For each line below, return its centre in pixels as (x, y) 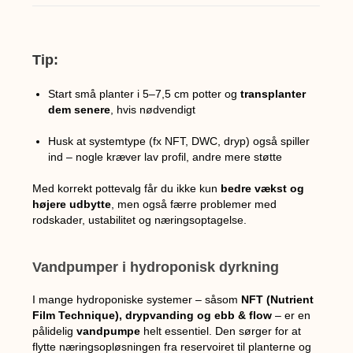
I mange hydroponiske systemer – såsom (137, 300)
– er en (292, 316)
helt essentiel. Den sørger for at (221, 331)
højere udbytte (72, 204)
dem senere (80, 110)
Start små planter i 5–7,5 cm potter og (145, 94)
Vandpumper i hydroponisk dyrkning (156, 268)
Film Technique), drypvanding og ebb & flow (152, 316)
